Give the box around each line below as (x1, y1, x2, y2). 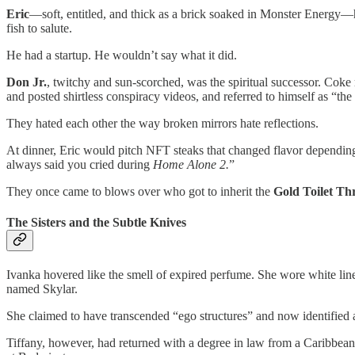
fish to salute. (6, 21, 72, 35)
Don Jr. (6, 74, 47, 89)
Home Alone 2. (153, 157, 229, 171)
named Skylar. (6, 282, 78, 296)
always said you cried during (6, 157, 153, 171)
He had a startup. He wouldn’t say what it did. (6, 48, 237, 62)
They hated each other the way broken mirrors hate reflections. (6, 116, 319, 130)
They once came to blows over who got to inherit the (6, 184, 273, 198)
